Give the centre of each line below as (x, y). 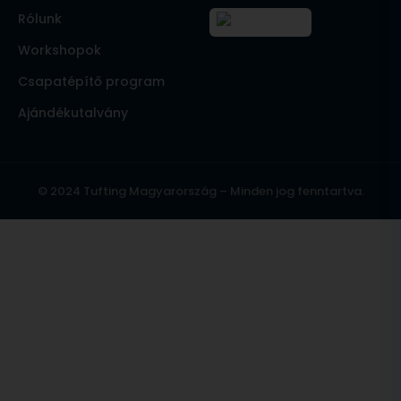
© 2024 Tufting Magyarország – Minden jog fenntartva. (200, 192)
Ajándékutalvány (73, 113)
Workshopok (60, 51)
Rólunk (40, 19)
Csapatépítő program (91, 82)
